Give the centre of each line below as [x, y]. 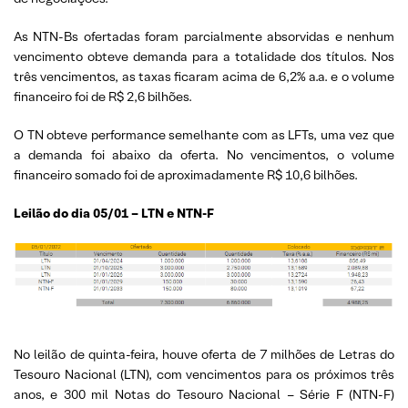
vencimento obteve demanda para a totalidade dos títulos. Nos [204, 56]
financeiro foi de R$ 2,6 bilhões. [103, 96]
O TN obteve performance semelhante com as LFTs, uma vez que [204, 134]
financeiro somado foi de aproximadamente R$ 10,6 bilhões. [186, 174]
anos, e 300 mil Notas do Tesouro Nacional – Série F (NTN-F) [204, 394]
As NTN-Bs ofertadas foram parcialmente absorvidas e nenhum [204, 36]
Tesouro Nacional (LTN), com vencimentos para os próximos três [204, 374]
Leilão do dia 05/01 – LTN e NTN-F [114, 213]
